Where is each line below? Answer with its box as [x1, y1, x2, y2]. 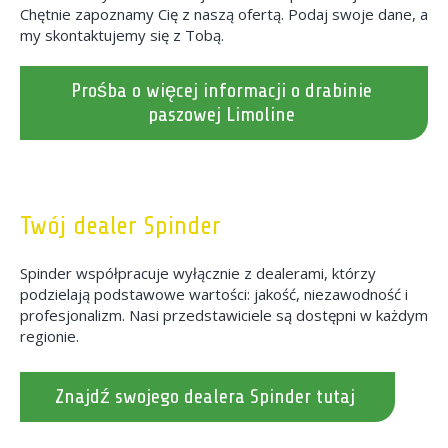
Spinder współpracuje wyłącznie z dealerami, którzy [20, 263, 376, 284]
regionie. [20, 326, 79, 347]
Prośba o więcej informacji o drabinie [71, 79, 372, 103]
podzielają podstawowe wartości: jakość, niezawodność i [20, 284, 408, 305]
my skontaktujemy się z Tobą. [20, 25, 224, 46]
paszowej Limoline [148, 103, 295, 127]
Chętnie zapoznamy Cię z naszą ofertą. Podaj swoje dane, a [20, 4, 428, 25]
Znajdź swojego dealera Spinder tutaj [55, 385, 355, 409]
